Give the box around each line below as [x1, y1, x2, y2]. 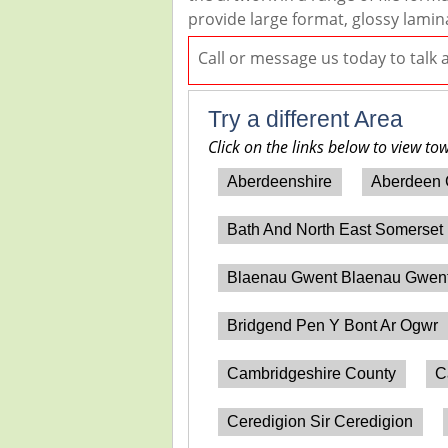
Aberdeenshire [227, 172, 333, 190]
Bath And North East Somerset [227, 220, 444, 238]
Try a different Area [208, 105, 404, 132]
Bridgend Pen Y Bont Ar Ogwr [227, 316, 439, 334]
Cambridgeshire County [227, 364, 397, 382]
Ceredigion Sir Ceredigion [227, 412, 414, 430]
